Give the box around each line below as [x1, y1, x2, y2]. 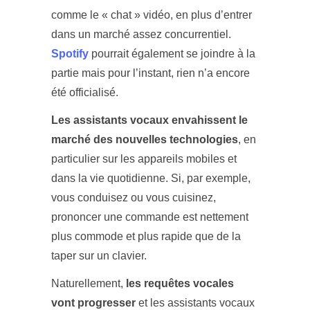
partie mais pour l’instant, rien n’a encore [51, 67, 250, 80]
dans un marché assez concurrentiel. [51, 28, 231, 41]
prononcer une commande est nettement [51, 211, 248, 224]
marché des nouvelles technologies [51, 134, 238, 146]
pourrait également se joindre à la [89, 48, 255, 60]
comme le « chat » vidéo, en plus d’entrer [51, 9, 252, 21]
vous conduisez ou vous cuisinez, [51, 192, 216, 204]
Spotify [51, 48, 89, 60]
